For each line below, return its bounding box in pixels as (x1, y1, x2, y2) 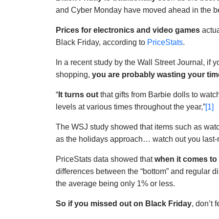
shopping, (56, 70, 92, 79)
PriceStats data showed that (56, 155, 154, 164)
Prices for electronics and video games (56, 26, 202, 35)
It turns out (58, 90, 98, 99)
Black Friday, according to (56, 38, 147, 47)
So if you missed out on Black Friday (56, 199, 192, 208)
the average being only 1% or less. (56, 179, 175, 188)
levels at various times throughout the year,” (56, 103, 205, 111)
